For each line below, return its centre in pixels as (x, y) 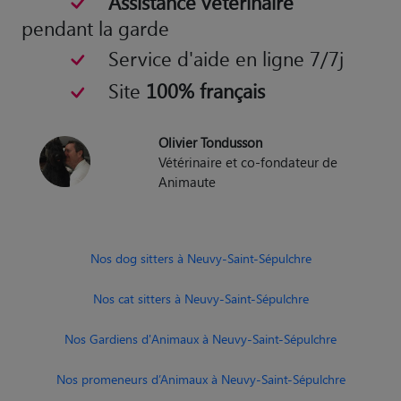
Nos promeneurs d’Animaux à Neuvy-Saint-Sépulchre (200, 360)
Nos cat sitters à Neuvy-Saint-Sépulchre (200, 279)
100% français (205, 72)
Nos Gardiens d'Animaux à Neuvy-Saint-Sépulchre (200, 320)
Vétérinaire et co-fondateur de (248, 143)
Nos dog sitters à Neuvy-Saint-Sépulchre (200, 239)
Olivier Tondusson (211, 123)
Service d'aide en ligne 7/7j (226, 40)
